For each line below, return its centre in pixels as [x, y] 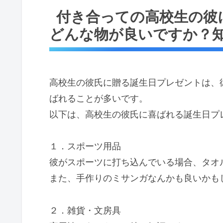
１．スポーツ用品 [85, 146]
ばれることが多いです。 [99, 98]
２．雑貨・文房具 [85, 210]
